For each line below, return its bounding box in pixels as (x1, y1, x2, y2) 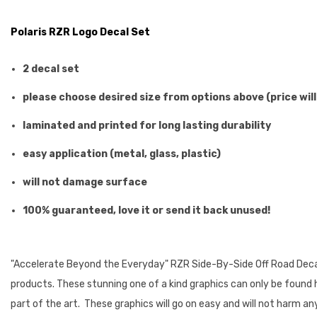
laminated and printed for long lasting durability (23, 120, 271, 132)
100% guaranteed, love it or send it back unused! (23, 204, 270, 217)
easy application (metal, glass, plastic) (23, 148, 221, 160)
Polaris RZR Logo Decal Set (11, 26, 150, 38)
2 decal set (23, 63, 79, 75)
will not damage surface (23, 176, 147, 188)
